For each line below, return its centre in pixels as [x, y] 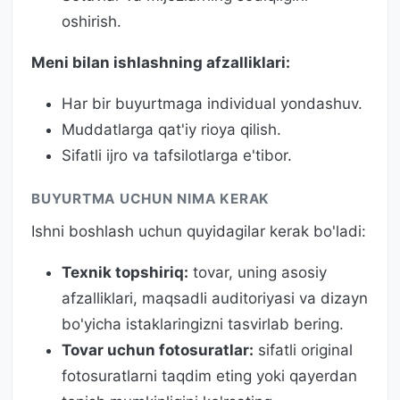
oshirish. [92, 21]
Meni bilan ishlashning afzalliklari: [161, 62]
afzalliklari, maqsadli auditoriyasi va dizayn [215, 298]
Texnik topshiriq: [125, 272]
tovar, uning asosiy [258, 272]
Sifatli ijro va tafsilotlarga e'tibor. [177, 155]
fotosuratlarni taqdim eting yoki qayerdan [209, 375]
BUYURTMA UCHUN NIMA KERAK [151, 199]
